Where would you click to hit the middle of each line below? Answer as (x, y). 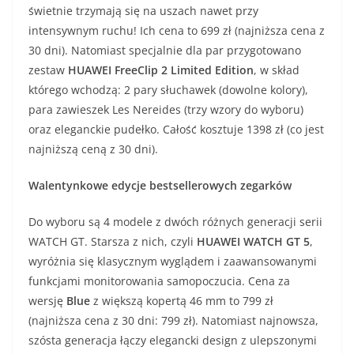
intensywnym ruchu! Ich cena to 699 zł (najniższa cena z (177, 31)
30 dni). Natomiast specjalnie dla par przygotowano (165, 51)
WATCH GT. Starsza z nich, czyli (113, 242)
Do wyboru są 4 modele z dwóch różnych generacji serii (175, 222)
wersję (47, 301)
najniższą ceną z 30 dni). (93, 149)
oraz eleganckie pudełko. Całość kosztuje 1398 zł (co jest (176, 130)
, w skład (277, 70)
